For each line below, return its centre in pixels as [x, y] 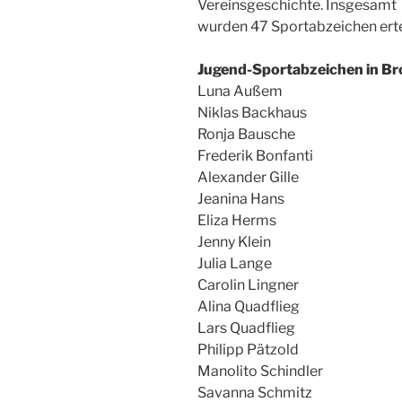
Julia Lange [235, 263]
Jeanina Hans [241, 199]
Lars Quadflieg [246, 328]
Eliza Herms [237, 220]
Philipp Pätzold [248, 350]
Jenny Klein [234, 242]
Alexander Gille [248, 177]
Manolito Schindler [260, 371]
